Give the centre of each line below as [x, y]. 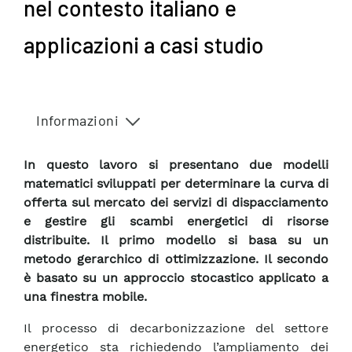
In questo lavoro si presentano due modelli [176, 165]
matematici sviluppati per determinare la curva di [176, 184]
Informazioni [77, 120]
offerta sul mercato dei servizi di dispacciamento [176, 203]
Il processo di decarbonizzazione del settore [176, 328]
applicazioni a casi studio [144, 45]
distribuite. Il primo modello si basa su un [176, 240]
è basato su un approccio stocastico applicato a [176, 278]
